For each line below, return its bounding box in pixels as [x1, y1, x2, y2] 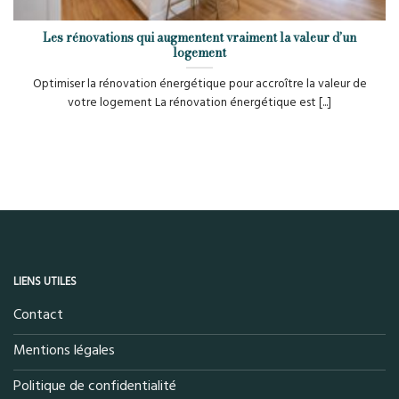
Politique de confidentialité [13, 375, 176, 395]
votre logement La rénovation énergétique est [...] [68, 94, 331, 110]
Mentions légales [13, 339, 115, 360]
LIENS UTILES [13, 273, 77, 289]
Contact [13, 304, 63, 324]
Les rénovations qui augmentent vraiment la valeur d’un [43, 28, 356, 46]
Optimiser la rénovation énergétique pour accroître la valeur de [32, 75, 367, 92]
